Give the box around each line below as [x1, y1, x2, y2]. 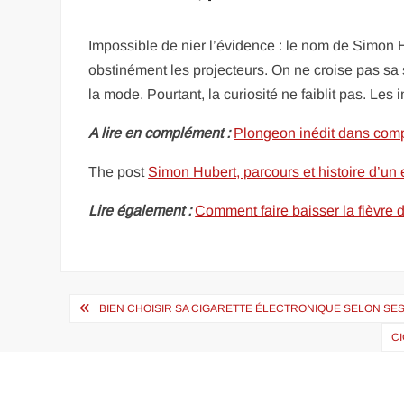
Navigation [60, 288, 189, 327]
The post [88, 164, 149, 179]
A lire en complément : [88, 125, 231, 141]
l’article [60, 347, 147, 387]
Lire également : [88, 203, 192, 218]
